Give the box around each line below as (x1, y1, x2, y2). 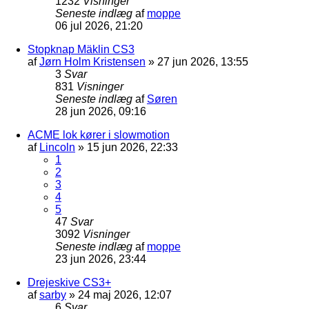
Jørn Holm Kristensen (39, 55, 146, 68)
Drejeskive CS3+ (28, 276, 111, 288)
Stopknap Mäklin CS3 (28, 43, 134, 55)
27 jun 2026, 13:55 (157, 55, 248, 68)
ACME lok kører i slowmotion (28, 128, 170, 141)
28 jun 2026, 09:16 (55, 105, 146, 117)
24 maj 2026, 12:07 (78, 288, 172, 301)
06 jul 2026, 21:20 (55, 19, 143, 32)
